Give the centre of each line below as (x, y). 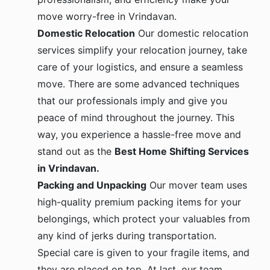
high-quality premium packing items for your (139, 202)
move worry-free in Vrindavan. (107, 17)
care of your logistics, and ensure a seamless (140, 67)
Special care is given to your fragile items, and (143, 253)
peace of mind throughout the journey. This (136, 118)
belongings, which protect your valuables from (144, 219)
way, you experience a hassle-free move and (139, 135)
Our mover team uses (197, 185)
